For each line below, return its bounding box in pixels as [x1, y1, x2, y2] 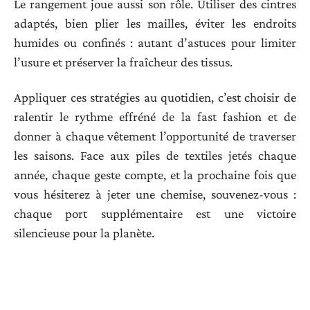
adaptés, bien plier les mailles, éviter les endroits [14, 16, 296, 31]
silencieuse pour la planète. [14, 225, 154, 240]
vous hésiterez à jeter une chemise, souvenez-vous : [14, 186, 296, 201]
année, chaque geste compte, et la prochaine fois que [14, 167, 296, 182]
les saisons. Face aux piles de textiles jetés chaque [14, 147, 296, 163]
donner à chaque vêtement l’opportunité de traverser [14, 128, 296, 143]
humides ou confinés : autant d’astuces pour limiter [14, 35, 296, 51]
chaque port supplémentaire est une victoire [14, 206, 296, 221]
